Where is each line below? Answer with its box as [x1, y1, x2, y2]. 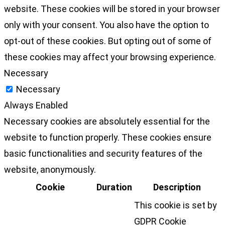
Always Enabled [4, 99, 68, 110]
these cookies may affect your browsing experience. [4, 51, 216, 62]
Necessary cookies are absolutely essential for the [4, 116, 210, 127]
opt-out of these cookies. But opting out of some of [4, 35, 211, 46]
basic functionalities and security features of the [4, 148, 202, 159]
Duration [96, 181, 132, 192]
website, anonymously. [4, 164, 96, 175]
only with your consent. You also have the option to [4, 19, 209, 30]
